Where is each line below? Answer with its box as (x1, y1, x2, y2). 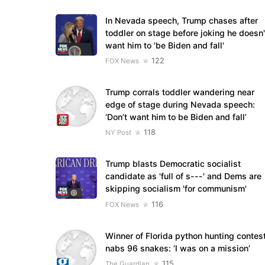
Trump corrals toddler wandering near (105, 87, 254, 98)
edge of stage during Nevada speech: (105, 99, 255, 110)
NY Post (105, 128, 131, 137)
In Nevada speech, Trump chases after (105, 15, 258, 25)
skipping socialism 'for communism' (105, 183, 247, 194)
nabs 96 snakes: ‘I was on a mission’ (105, 243, 250, 253)
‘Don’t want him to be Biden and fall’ (105, 112, 247, 122)
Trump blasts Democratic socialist (105, 159, 241, 169)
